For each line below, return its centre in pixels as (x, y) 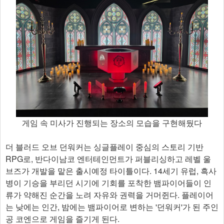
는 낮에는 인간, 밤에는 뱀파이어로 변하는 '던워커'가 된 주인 (112, 206)
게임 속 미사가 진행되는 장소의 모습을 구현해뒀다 (112, 122)
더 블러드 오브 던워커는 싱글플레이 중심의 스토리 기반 (104, 146)
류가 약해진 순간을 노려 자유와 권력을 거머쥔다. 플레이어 (109, 194)
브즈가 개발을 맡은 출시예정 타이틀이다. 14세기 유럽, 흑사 (111, 170)
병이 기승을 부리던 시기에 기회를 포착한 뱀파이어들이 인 (108, 182)
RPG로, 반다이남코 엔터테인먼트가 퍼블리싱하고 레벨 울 (108, 158)
